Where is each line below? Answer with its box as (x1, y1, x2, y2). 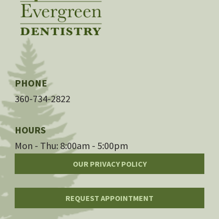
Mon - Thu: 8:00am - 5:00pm (15, 139, 128, 152)
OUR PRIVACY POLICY (72, 159, 147, 169)
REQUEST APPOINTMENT (66, 193, 153, 203)
